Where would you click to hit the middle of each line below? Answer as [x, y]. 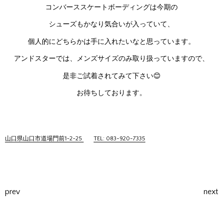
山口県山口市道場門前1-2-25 [44, 138]
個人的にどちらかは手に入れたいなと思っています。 [111, 42]
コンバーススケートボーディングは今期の [111, 7]
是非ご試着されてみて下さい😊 [111, 76]
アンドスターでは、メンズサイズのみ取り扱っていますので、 [111, 59]
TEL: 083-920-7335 [119, 138]
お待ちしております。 [111, 93]
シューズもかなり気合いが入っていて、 [111, 24]
